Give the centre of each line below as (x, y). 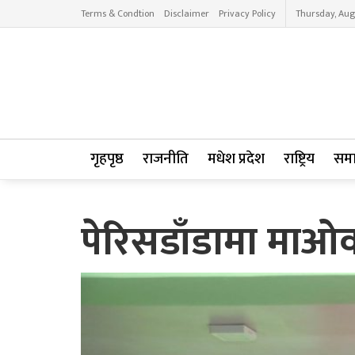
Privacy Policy (247, 13)
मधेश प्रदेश (236, 159)
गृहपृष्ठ (107, 159)
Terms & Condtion (118, 13)
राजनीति (166, 159)
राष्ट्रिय (299, 159)
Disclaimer (187, 13)
